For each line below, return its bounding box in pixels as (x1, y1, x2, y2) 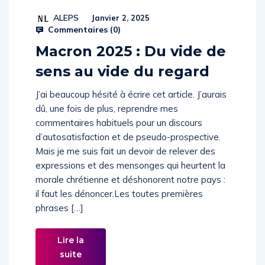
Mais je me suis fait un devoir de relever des (35, 158, 215, 169)
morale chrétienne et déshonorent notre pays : (35, 186, 225, 198)
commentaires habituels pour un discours (35, 130, 202, 141)
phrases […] (35, 215, 83, 226)
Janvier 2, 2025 (89, 25, 150, 35)
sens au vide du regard (35, 75, 209, 92)
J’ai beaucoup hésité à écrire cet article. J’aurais (35, 101, 227, 112)
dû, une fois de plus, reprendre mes (35, 115, 178, 127)
